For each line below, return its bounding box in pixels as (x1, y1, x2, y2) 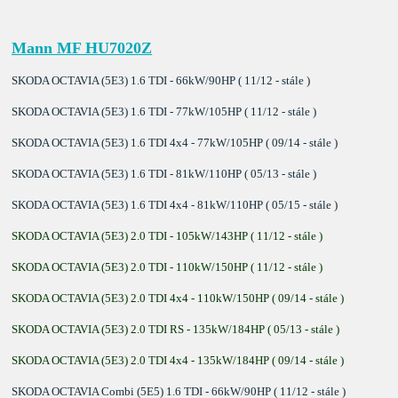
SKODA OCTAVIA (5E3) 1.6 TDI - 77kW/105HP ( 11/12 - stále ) (12, 104, 317, 118)
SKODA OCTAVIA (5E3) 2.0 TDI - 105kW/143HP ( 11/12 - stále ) (12, 228, 323, 243)
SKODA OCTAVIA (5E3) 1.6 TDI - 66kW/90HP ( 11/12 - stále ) (12, 73, 311, 87)
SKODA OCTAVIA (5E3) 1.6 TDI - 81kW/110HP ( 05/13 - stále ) (12, 166, 317, 180)
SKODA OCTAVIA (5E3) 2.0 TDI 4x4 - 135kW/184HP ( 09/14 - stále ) (12, 353, 345, 367)
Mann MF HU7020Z (12, 38, 153, 57)
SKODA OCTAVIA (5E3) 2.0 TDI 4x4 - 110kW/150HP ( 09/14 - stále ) (12, 291, 345, 305)
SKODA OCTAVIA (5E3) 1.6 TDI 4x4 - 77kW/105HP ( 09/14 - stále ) (12, 135, 338, 149)
